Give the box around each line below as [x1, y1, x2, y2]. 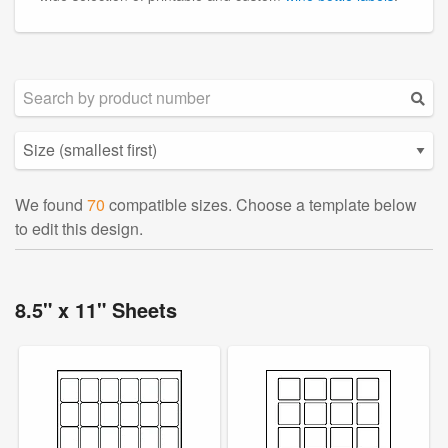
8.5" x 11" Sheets [15, 294, 177, 324]
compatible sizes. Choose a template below [105, 192, 417, 216]
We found [15, 192, 87, 216]
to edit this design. [15, 216, 143, 240]
